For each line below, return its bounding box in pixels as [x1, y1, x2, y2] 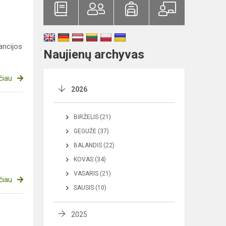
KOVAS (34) [74, 156, 106, 163]
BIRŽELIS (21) [74, 114, 111, 121]
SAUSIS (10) [74, 184, 106, 192]
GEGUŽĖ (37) [74, 128, 109, 135]
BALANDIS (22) [74, 142, 115, 149]
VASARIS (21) [74, 170, 111, 178]
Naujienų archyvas [43, 47, 144, 62]
